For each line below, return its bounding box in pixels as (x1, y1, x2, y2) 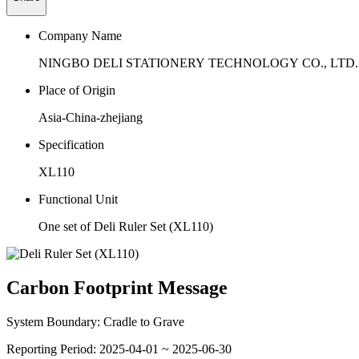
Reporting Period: (6, 342, 99, 357)
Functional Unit (38, 192, 118, 207)
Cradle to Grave (103, 315, 184, 329)
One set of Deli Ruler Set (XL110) (38, 220, 213, 234)
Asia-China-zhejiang (38, 111, 143, 125)
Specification (38, 138, 104, 152)
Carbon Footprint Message (6, 277, 228, 299)
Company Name (38, 29, 122, 43)
